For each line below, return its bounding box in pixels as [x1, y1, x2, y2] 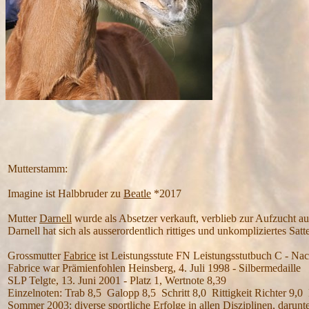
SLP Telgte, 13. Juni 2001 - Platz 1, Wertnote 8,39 [8, 275, 226, 286]
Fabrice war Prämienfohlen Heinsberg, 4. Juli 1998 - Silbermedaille [8, 262, 301, 274]
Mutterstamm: [8, 163, 68, 175]
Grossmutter [8, 250, 63, 261]
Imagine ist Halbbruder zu [8, 188, 123, 199]
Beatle [123, 188, 151, 199]
